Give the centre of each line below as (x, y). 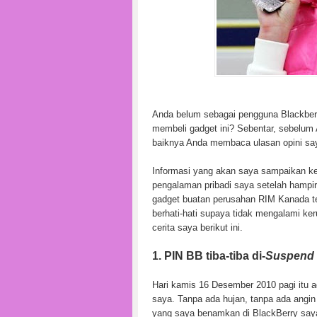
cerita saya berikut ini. (197, 227)
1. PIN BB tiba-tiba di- (209, 255)
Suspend (290, 255)
